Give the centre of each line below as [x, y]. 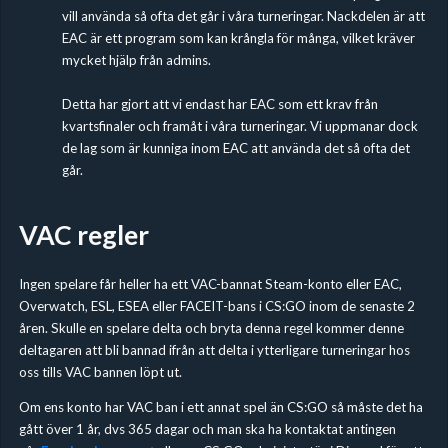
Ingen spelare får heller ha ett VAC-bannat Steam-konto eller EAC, [210, 283]
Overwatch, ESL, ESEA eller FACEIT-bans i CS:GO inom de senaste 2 [216, 305]
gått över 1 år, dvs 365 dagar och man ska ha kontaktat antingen [207, 429]
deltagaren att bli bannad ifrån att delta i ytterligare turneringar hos [214, 349]
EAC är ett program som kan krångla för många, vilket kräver [238, 37]
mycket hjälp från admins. [136, 59]
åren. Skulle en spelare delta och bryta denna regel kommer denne [211, 327]
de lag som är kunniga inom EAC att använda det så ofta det [235, 147]
